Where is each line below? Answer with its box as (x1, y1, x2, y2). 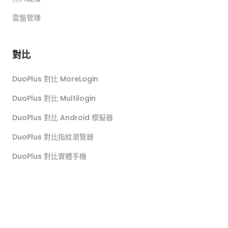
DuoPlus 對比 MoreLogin (12, 73, 98, 84)
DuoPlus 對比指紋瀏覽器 (12, 131, 94, 142)
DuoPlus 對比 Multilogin (12, 93, 96, 103)
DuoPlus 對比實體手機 (12, 151, 87, 161)
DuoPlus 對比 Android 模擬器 (12, 112, 113, 123)
